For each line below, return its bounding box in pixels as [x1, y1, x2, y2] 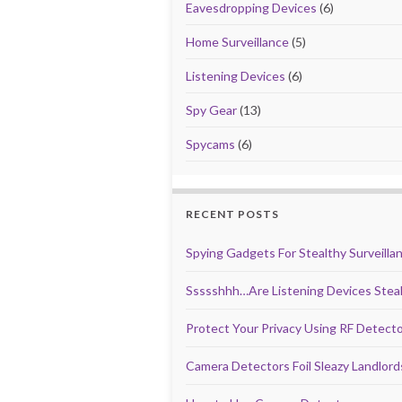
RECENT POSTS [186, 207, 279, 221]
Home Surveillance [186, 34, 289, 49]
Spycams [186, 136, 235, 152]
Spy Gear [186, 102, 237, 118]
